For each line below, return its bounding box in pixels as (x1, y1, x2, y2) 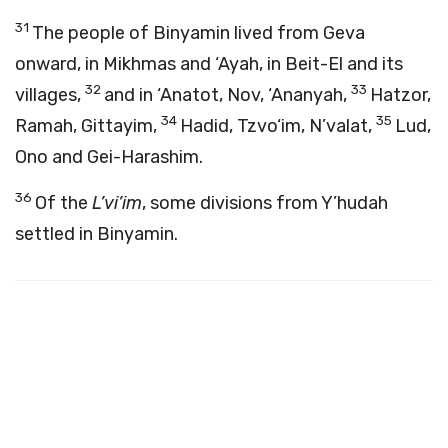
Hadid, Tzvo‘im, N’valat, (180, 115, 376, 137)
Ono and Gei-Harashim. (15, 146, 203, 168)
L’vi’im (92, 192, 142, 214)
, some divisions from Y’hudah (142, 192, 388, 214)
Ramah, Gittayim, (15, 115, 161, 137)
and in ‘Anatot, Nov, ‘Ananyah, (104, 84, 351, 106)
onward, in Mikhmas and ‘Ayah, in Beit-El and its (15, 53, 403, 75)
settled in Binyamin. (15, 223, 178, 245)
